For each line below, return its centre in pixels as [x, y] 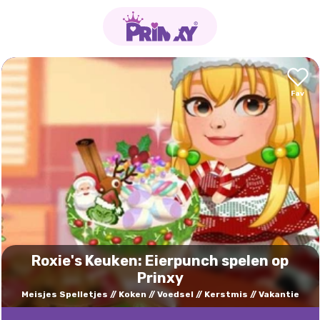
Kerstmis [226, 294]
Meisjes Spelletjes [64, 294]
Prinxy [160, 278]
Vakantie [279, 294]
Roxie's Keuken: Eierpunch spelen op [160, 261]
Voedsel [175, 294]
